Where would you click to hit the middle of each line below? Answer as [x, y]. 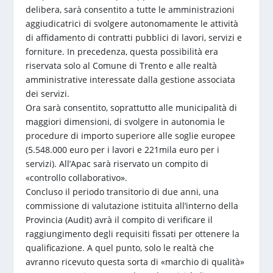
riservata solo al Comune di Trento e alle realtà [122, 65]
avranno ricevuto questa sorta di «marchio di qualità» [135, 261]
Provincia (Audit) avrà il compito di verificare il [119, 219]
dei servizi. [48, 93]
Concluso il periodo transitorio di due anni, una [122, 191]
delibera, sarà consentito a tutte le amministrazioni [130, 9]
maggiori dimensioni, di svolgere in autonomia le [126, 121]
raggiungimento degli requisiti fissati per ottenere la [133, 233]
